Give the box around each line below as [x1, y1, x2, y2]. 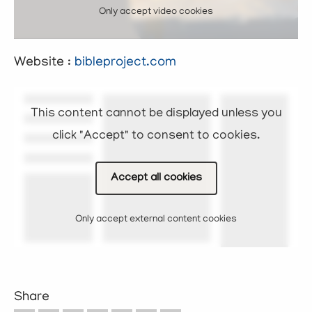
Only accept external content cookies [75, 214, 237, 225]
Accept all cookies [110, 171, 202, 185]
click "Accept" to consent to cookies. [52, 129, 260, 143]
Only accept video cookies [99, 6, 213, 17]
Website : [14, 55, 75, 70]
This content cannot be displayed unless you [30, 107, 282, 121]
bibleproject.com [75, 55, 176, 70]
